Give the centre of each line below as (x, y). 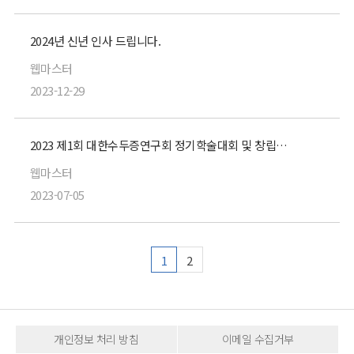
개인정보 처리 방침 (96, 339)
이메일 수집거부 (258, 339)
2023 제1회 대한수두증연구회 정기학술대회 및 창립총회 (282, 145)
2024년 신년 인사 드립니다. (96, 41)
